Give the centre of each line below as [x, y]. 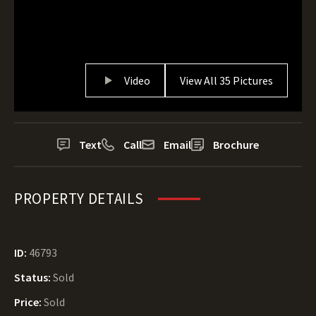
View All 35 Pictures [226, 80]
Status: [34, 277]
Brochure [236, 145]
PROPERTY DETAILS [79, 199]
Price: [29, 302]
